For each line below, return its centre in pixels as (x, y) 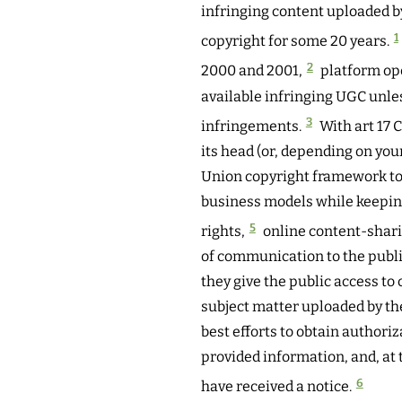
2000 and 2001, (252, 71)
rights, (223, 232)
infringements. (251, 127)
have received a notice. (276, 387)
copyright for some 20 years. (295, 41)
